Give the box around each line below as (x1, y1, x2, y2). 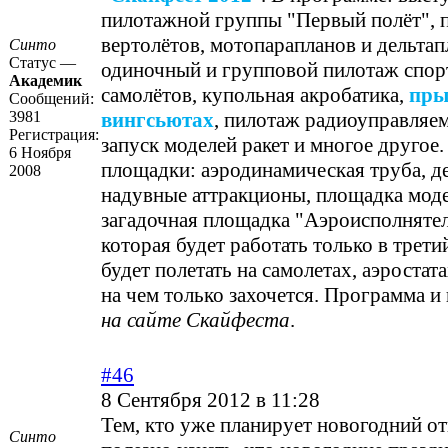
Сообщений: (9, 90, 94, 108)
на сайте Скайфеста (101, 308, 290, 333)
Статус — (9, 54, 76, 72)
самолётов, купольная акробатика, (101, 83, 409, 108)
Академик (9, 72, 82, 90)
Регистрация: (9, 126, 99, 144)
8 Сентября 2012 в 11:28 (101, 388, 320, 413)
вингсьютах (101, 108, 214, 133)
